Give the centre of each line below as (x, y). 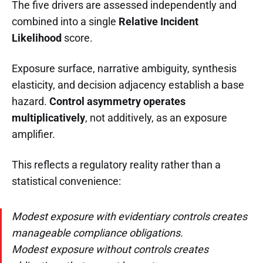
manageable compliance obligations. (97, 232)
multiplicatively (48, 117)
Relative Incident (159, 21)
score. (77, 38)
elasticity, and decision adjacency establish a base (128, 85)
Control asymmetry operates (117, 101)
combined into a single (65, 21)
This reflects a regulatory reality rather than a (116, 164)
